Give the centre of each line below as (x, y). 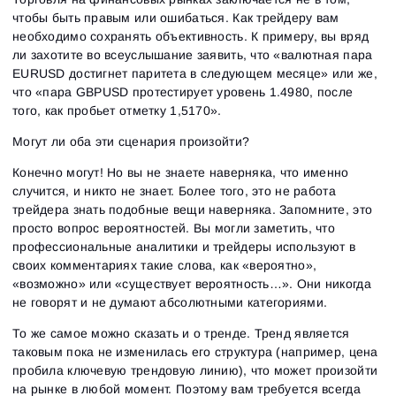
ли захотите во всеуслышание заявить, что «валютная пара (193, 54)
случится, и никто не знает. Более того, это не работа (174, 190)
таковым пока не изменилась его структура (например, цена (195, 351)
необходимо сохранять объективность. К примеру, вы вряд (191, 36)
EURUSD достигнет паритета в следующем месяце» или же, (195, 73)
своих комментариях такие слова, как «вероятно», (165, 265)
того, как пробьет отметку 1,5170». (117, 110)
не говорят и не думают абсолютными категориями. (170, 302)
